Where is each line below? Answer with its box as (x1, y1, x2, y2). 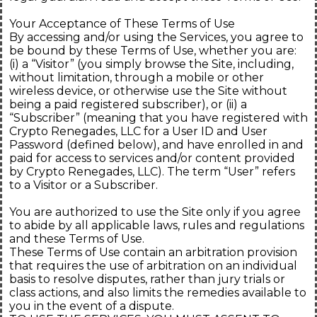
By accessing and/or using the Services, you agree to (9, 30, 304, 45)
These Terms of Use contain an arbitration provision (9, 246, 297, 260)
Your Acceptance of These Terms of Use (9, 17, 235, 31)
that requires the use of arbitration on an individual (9, 259, 297, 273)
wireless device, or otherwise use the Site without (9, 84, 287, 98)
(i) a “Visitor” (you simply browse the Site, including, (9, 57, 294, 71)
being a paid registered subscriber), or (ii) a (9, 98, 247, 112)
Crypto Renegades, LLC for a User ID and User (9, 125, 267, 139)
